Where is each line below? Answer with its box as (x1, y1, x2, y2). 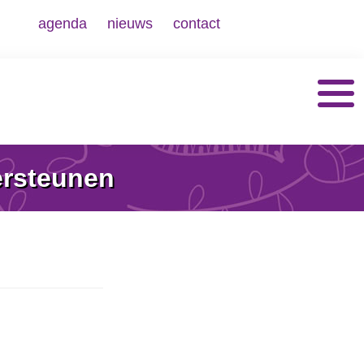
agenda (38, 15, 87, 32)
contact (173, 15, 220, 32)
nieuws (107, 15, 153, 32)
